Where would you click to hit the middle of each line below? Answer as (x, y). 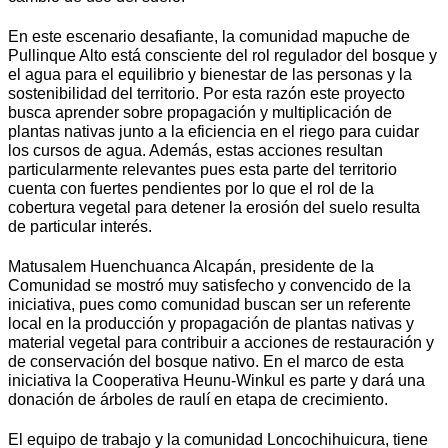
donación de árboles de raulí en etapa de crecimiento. (200, 400)
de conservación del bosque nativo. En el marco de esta (206, 362)
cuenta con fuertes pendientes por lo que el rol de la (191, 188)
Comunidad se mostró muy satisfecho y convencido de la (209, 286)
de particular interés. (80, 226)
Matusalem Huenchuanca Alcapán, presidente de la (191, 267)
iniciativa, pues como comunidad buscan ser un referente (209, 305)
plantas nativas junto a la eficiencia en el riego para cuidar (213, 131)
